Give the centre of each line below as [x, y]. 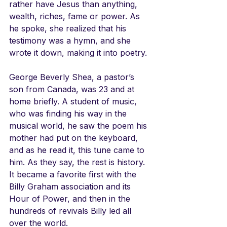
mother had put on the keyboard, [75, 138]
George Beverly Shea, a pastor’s [73, 77]
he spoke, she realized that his [69, 28]
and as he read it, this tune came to [78, 150]
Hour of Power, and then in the [71, 198]
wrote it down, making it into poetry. [78, 52]
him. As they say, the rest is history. [78, 162]
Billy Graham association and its [71, 186]
